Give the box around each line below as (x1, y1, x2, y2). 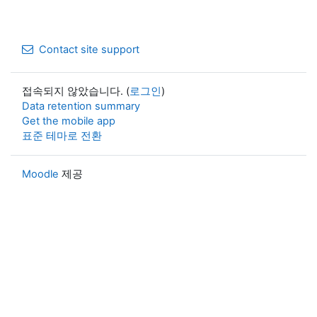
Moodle (22, 167, 59, 180)
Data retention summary (22, 99, 140, 113)
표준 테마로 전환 (22, 129, 102, 142)
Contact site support (39, 42, 139, 56)
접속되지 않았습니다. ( (22, 84, 129, 98)
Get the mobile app (22, 114, 115, 127)
